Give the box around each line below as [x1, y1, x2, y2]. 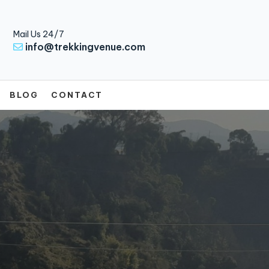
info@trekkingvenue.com [25, 40, 145, 53]
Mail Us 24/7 [13, 28, 64, 40]
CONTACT [51, 90, 103, 100]
